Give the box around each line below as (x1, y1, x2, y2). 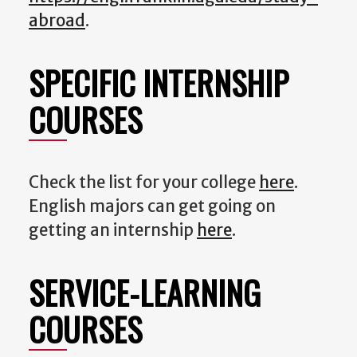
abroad (29, 10, 85, 31)
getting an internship (29, 219, 197, 241)
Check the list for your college (29, 171, 259, 193)
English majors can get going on (29, 195, 276, 217)
